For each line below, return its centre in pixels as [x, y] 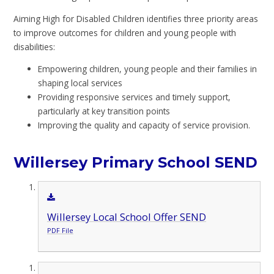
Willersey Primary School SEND [136, 163]
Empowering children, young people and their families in [148, 69]
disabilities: [35, 46]
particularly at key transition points [104, 111]
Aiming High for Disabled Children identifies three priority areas [136, 18]
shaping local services [80, 83]
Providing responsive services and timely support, [135, 97]
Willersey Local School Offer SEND [126, 217]
